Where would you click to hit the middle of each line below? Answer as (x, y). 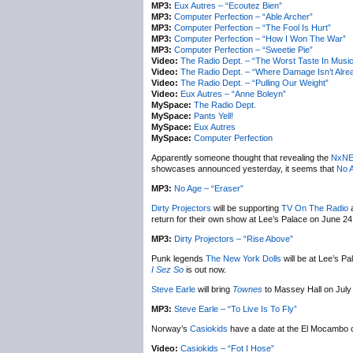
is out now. (205, 269)
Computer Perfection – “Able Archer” (243, 17)
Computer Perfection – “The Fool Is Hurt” (253, 28)
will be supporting (246, 208)
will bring (214, 289)
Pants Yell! (214, 116)
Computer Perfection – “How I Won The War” (260, 39)
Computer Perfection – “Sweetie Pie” (243, 50)
